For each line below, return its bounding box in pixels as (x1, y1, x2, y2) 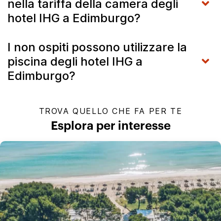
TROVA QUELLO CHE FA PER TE (38, 106, 183, 116)
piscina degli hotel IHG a (7, 54, 143, 69)
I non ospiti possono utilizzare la (7, 39, 187, 54)
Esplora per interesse (50, 120, 171, 132)
